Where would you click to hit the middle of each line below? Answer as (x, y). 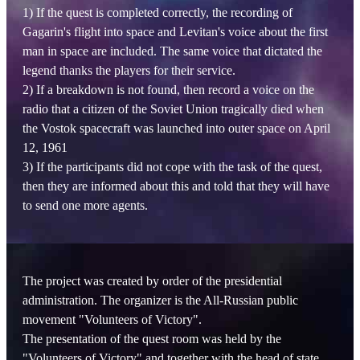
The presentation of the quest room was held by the (152, 339)
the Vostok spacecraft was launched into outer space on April (176, 129)
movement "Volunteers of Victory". (112, 320)
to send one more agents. (85, 206)
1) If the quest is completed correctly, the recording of (157, 13)
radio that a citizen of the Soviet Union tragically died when (173, 109)
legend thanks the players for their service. (129, 71)
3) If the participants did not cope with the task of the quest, (172, 167)
